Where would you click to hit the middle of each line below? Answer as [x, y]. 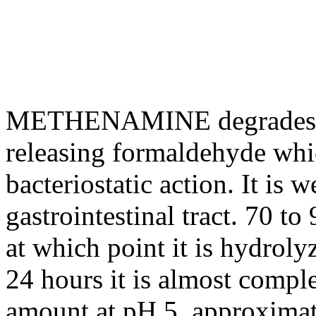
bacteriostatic [79, 183]
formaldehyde [189, 152]
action [193, 183]
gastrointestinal [90, 215]
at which [56, 247]
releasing [59, 152]
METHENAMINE [108, 120]
